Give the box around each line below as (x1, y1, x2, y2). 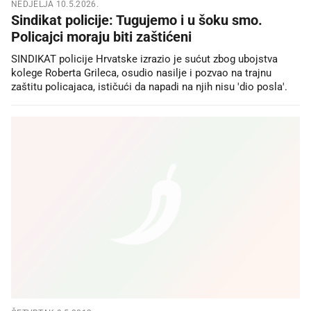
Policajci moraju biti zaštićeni (11, 28, 192, 45)
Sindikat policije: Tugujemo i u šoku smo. (11, 11, 262, 28)
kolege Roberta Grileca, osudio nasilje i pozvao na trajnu (11, 66, 271, 79)
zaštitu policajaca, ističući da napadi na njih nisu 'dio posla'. (11, 80, 287, 93)
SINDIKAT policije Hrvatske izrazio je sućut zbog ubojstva (11, 52, 278, 65)
